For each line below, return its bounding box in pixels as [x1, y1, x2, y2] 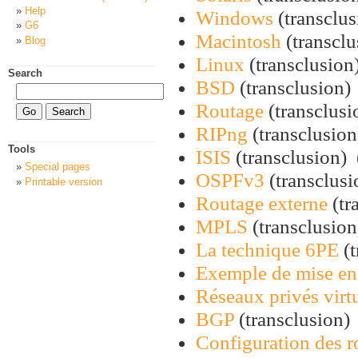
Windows [196, 6, 273, 29]
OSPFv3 [196, 169, 265, 191]
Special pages [25, 161, 90, 173]
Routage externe [196, 192, 328, 214]
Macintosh [196, 30, 281, 52]
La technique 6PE [196, 238, 339, 261]
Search [8, 67, 42, 80]
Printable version [25, 175, 102, 188]
